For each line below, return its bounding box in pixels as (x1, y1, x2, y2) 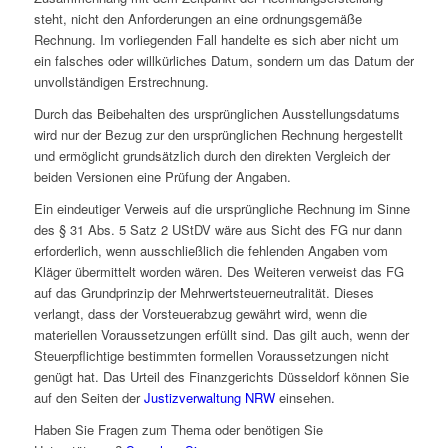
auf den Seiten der (33, 388, 144, 408)
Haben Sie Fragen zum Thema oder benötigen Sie (33, 420, 323, 440)
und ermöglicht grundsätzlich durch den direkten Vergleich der (33, 146, 390, 166)
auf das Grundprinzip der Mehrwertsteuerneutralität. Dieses (33, 283, 374, 303)
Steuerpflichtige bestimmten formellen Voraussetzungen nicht (33, 346, 389, 366)
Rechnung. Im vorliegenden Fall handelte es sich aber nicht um (33, 30, 399, 50)
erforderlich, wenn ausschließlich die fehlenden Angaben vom (33, 241, 388, 261)
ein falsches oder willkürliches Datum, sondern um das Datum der (33, 51, 414, 71)
